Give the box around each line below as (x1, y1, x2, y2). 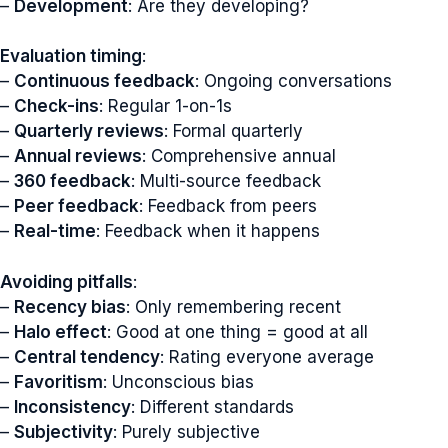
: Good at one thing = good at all (107, 321, 368, 342)
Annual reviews (14, 146, 142, 166)
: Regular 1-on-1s (99, 96, 232, 116)
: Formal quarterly (164, 121, 303, 141)
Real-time (14, 221, 96, 241)
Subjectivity (14, 421, 113, 442)
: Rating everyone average (160, 346, 374, 367)
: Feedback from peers (139, 196, 317, 216)
